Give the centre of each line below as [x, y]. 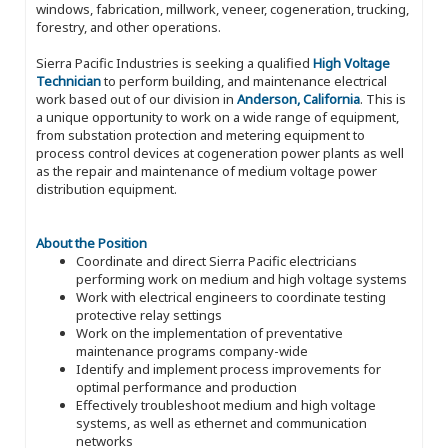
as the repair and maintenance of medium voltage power [206, 170]
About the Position [91, 242]
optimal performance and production [186, 386]
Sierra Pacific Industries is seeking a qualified [174, 62]
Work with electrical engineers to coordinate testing [231, 296]
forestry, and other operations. [128, 26]
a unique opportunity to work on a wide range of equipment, [217, 116]
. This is [383, 98]
